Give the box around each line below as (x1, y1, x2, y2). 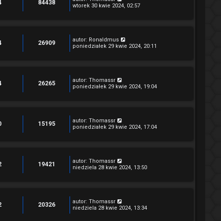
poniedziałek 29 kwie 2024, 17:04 (73, 124, 157, 130)
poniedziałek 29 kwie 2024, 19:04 (73, 83, 157, 90)
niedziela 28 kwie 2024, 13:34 (73, 205, 147, 211)
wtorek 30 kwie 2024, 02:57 (73, 2, 140, 9)
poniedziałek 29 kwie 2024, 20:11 (73, 43, 157, 49)
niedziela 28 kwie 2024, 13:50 (73, 164, 147, 171)
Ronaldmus (89, 37, 119, 43)
